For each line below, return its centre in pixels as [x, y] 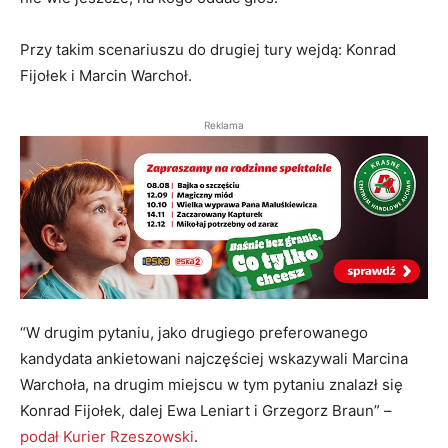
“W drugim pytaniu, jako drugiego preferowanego [194, 333]
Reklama [224, 125]
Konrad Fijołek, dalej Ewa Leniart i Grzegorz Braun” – [206, 411]
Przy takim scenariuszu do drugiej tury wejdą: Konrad [208, 50]
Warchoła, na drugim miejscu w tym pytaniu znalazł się [211, 385]
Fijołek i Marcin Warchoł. [106, 76]
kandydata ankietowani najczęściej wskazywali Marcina [214, 359]
